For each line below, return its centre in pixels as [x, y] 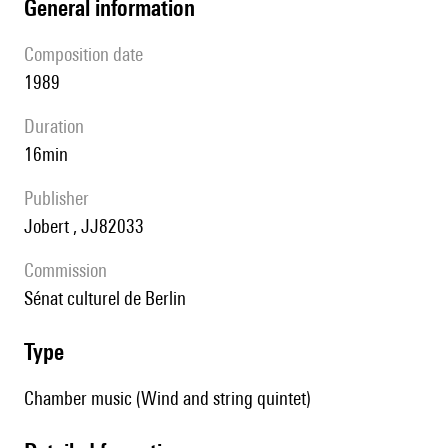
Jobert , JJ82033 [88, 226]
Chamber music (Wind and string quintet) [167, 398]
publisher [61, 198]
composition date [88, 54]
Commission [70, 270]
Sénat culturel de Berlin [109, 298]
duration [59, 126]
